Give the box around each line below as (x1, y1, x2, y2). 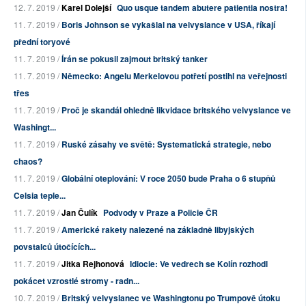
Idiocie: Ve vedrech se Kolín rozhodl (130, 258, 268, 270)
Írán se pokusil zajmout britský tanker (61, 53, 208, 66)
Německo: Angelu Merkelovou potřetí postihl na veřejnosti (61, 70, 287, 83)
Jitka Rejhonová (61, 258, 124, 270)
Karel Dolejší (61, 1, 111, 14)
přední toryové (14, 36, 70, 48)
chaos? (14, 155, 42, 168)
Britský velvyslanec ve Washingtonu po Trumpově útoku (61, 292, 280, 305)
